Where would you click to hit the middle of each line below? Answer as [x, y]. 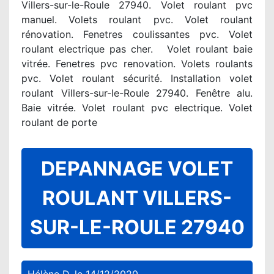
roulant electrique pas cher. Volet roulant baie [137, 49]
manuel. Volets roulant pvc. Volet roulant [137, 20]
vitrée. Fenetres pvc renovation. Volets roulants [137, 64]
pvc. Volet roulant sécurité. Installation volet [137, 78]
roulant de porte [59, 122]
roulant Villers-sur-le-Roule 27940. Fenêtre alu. [137, 93]
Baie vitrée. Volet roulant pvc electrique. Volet [137, 108]
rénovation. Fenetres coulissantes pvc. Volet [137, 34]
